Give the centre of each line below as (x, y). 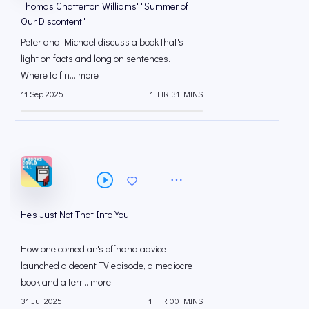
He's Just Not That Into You (75, 214)
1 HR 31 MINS (176, 93)
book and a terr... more (66, 281)
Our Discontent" (53, 21)
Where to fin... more (60, 74)
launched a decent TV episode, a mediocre (107, 265)
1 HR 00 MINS (176, 300)
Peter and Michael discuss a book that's (102, 41)
